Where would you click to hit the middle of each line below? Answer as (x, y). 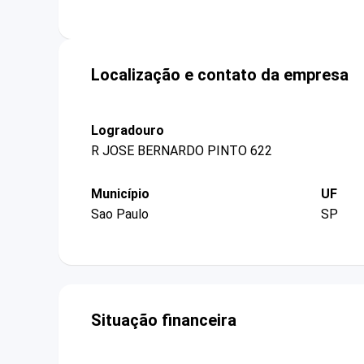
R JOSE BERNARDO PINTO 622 (182, 150)
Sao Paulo (120, 214)
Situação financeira (164, 321)
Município (120, 193)
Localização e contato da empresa (220, 74)
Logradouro (128, 130)
